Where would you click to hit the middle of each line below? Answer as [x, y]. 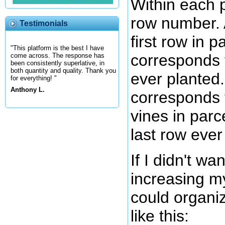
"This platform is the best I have [57, 48]
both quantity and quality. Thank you [63, 71]
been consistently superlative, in [58, 63]
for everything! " [34, 78]
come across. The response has [58, 56]
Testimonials [44, 23]
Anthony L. [28, 90]
